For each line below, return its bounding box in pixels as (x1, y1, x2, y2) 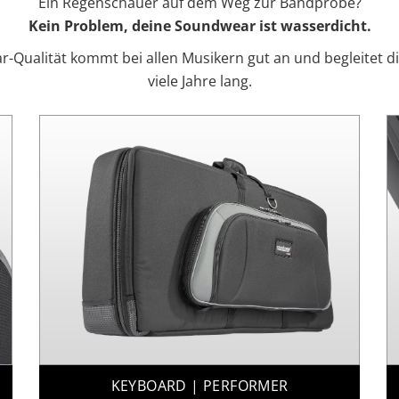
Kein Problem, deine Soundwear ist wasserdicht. (28, 15, 371, 36)
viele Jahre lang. (147, 70, 252, 91)
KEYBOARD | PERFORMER (110, 375, 289, 395)
